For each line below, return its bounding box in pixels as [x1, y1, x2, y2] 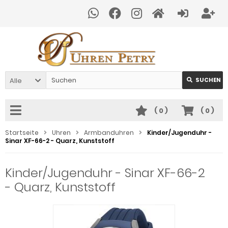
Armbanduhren [84, 128, 134, 137]
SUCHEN [195, 76, 221, 84]
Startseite [5, 128, 39, 137]
